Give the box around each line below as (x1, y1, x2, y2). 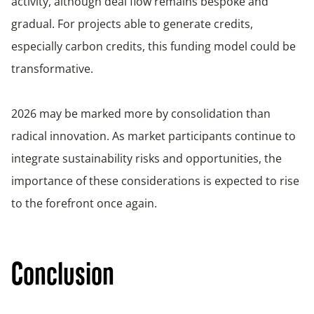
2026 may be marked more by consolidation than (11, 105, 271, 121)
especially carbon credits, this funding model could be (11, 38, 296, 54)
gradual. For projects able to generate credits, (11, 15, 253, 32)
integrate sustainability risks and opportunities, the (11, 150, 282, 166)
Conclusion (11, 260, 114, 292)
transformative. (11, 60, 93, 76)
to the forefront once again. (11, 195, 157, 211)
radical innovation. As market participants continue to (11, 128, 296, 144)
